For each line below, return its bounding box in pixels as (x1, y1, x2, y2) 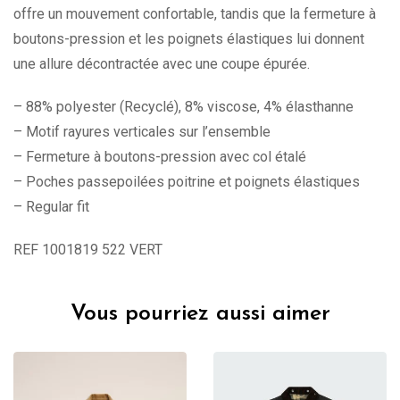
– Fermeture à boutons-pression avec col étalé (13, 148, 306, 166)
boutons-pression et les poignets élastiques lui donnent (13, 30, 364, 48)
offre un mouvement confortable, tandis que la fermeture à (13, 5, 376, 23)
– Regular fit (13, 198, 89, 216)
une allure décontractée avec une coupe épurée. (13, 55, 310, 73)
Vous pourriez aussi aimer (70, 303, 330, 326)
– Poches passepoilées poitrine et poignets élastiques (13, 173, 360, 191)
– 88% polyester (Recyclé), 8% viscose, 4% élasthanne (13, 98, 354, 116)
